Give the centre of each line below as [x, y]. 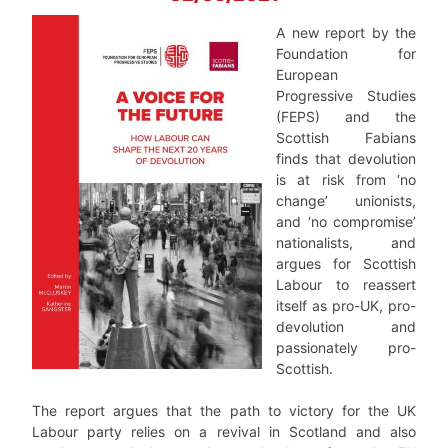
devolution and [346, 326]
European [307, 74]
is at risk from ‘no [346, 179]
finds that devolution [346, 158]
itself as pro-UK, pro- [346, 305]
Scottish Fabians [346, 137]
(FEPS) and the [346, 116]
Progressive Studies [346, 95]
